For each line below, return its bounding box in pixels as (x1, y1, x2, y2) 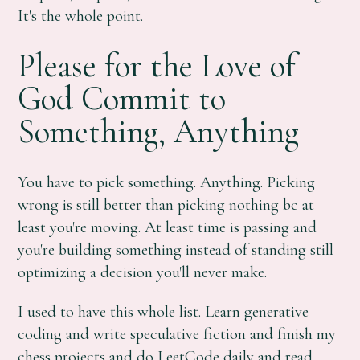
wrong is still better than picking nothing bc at (18, 194, 315, 215)
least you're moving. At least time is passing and (18, 217, 317, 238)
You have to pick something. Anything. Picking (18, 172, 316, 193)
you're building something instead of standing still (18, 239, 334, 260)
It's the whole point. (18, 6, 144, 27)
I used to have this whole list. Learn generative (18, 301, 309, 321)
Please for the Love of (18, 46, 297, 87)
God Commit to (18, 79, 227, 120)
